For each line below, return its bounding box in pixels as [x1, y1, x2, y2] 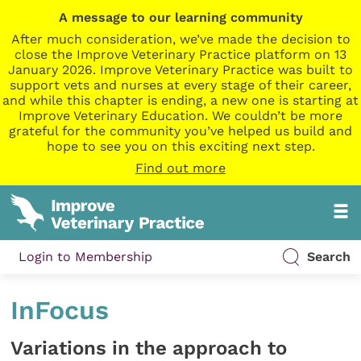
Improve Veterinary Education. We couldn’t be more [19, 108, 342, 123]
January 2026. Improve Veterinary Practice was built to [8, 62, 353, 77]
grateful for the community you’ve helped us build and [9, 123, 352, 139]
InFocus [10, 295, 110, 326]
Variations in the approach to [10, 336, 288, 359]
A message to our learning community [58, 10, 303, 25]
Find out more [135, 160, 226, 176]
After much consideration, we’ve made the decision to [10, 31, 351, 47]
